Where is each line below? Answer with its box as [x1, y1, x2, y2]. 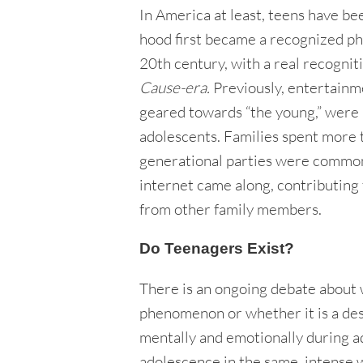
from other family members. [139, 199, 322, 220]
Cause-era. [139, 78, 210, 98]
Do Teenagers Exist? [139, 240, 294, 258]
